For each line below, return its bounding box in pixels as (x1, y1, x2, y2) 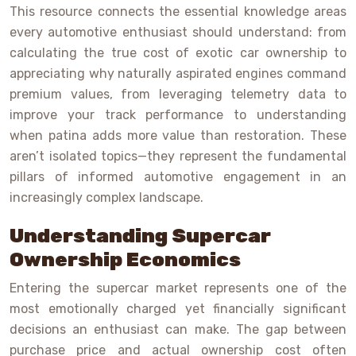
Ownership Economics (10, 248, 241, 272)
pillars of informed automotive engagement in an (10, 169, 346, 185)
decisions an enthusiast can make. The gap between (10, 322, 346, 338)
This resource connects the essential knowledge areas (10, 4, 346, 20)
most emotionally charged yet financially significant (10, 301, 346, 317)
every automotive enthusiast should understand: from (10, 25, 346, 41)
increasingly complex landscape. (10, 190, 203, 206)
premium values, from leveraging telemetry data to (10, 87, 346, 103)
